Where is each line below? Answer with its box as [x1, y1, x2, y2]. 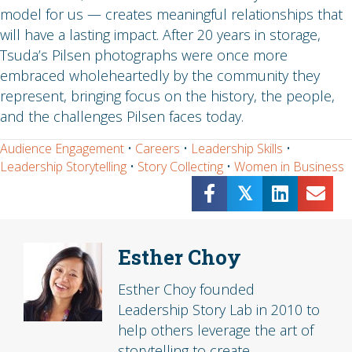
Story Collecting [137, 157, 223, 175]
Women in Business [234, 157, 344, 175]
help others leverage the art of [118, 320, 313, 339]
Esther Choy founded [118, 279, 255, 299]
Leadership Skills [191, 139, 283, 157]
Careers [135, 139, 180, 157]
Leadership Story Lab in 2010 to [118, 299, 320, 319]
